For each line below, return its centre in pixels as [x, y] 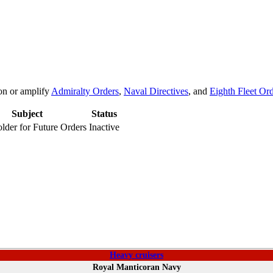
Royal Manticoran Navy [136, 267]
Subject [27, 114]
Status [104, 114]
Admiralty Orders [85, 91]
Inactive [104, 127]
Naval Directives [156, 91]
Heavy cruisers [136, 255]
